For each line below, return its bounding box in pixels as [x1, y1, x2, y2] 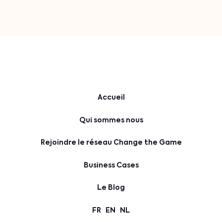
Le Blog [97, 182, 125, 193]
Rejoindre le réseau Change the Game [40, 137, 182, 148]
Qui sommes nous [79, 114, 143, 125]
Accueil [97, 92, 125, 103]
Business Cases [83, 160, 139, 170]
